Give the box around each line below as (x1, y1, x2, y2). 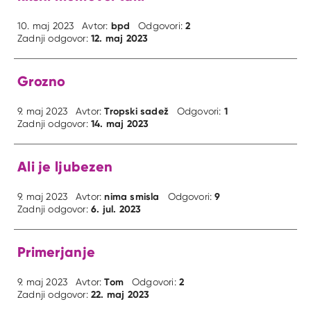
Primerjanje (17, 243, 96, 261)
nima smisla (104, 190, 160, 203)
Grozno (17, 72, 66, 90)
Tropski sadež (104, 105, 169, 118)
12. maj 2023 (91, 32, 149, 45)
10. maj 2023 (17, 20, 74, 32)
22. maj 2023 (91, 288, 150, 301)
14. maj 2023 (91, 117, 149, 131)
